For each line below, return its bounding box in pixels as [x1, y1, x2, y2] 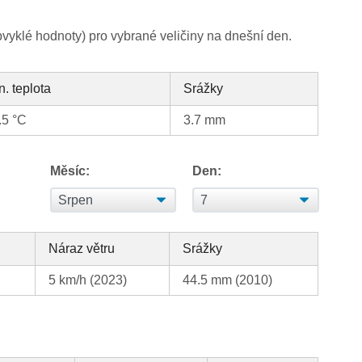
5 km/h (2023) [48, 273, 128, 288]
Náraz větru [48, 242, 116, 256]
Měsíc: [50, 164, 90, 179]
